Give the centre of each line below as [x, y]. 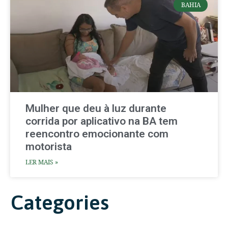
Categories [59, 202]
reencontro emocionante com [97, 134]
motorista [49, 146]
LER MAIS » [42, 162]
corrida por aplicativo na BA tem [102, 121]
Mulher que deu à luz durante [96, 108]
